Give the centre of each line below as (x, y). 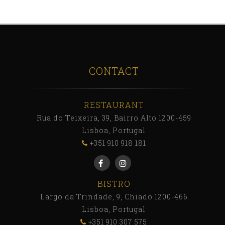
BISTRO (114, 183)
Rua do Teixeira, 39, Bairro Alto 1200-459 (114, 118)
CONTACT (114, 71)
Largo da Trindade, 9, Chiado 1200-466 (114, 196)
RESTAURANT (114, 104)
